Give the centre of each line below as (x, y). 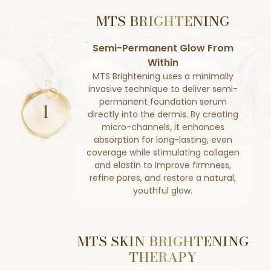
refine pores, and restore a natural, (163, 178)
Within (163, 63)
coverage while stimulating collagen (163, 152)
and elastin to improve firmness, (163, 165)
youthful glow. (163, 191)
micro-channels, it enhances (163, 127)
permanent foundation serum (163, 102)
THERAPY (163, 257)
